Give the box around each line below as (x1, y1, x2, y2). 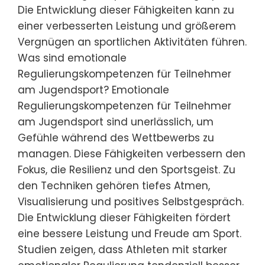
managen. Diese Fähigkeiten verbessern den (18, 147, 245, 161)
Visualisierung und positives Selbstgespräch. (18, 195, 244, 209)
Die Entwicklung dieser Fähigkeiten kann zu (18, 3, 234, 17)
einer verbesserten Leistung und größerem (18, 19, 236, 33)
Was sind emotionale (18, 51, 127, 65)
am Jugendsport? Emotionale (18, 83, 169, 97)
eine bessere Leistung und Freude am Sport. (18, 227, 241, 241)
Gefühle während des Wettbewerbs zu (18, 131, 214, 145)
